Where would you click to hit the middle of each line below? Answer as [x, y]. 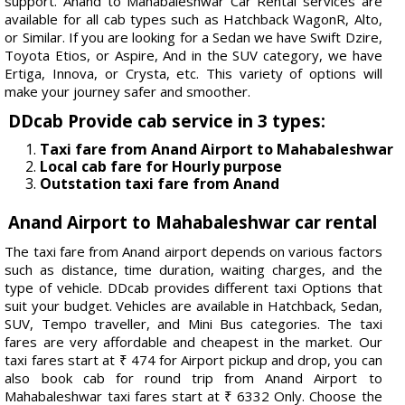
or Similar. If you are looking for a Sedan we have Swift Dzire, [193, 37]
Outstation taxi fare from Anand [160, 183]
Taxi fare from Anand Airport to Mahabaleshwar [217, 149]
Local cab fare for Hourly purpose [161, 166]
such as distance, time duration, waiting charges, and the [193, 269]
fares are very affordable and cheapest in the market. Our [193, 341]
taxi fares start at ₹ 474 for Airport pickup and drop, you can [193, 359]
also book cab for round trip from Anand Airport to [193, 377]
